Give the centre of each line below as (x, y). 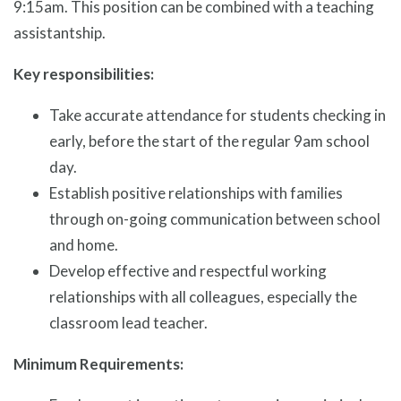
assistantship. (60, 33)
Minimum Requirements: (98, 364)
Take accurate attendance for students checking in (218, 115)
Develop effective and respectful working (188, 271)
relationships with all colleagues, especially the (203, 297)
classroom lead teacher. (128, 323)
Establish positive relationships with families (196, 193)
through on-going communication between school (215, 219)
